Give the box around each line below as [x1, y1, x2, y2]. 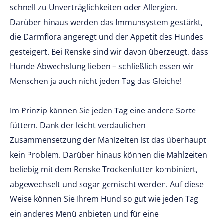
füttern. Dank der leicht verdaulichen [10, 120, 146, 131]
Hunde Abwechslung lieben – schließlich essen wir [10, 61, 194, 72]
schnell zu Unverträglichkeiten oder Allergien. [10, 2, 178, 13]
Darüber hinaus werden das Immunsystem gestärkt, [10, 17, 203, 28]
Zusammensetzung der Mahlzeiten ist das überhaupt [10, 135, 206, 146]
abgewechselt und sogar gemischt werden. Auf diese [10, 179, 204, 190]
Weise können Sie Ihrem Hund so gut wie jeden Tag [10, 193, 198, 205]
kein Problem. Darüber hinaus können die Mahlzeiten [10, 149, 207, 161]
